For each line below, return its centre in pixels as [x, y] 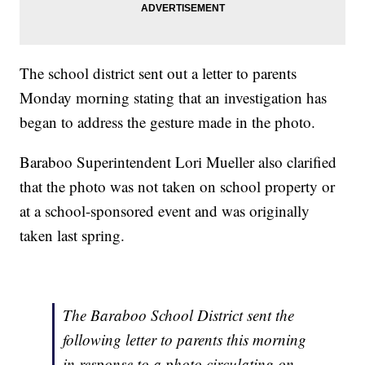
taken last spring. [75, 235]
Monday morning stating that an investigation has [174, 98]
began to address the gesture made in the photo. [170, 122]
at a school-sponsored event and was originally [165, 211]
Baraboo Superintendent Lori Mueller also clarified [178, 162]
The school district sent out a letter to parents [158, 73]
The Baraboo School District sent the [179, 315]
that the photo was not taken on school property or [178, 187]
